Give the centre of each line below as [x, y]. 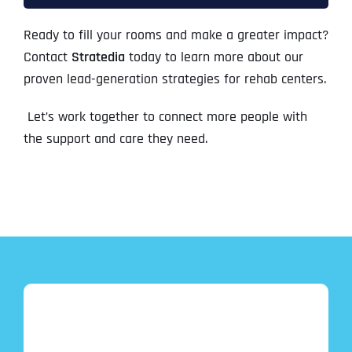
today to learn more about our [214, 57]
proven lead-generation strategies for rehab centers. [174, 79]
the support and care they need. [115, 139]
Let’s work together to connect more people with [165, 117]
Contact [47, 57]
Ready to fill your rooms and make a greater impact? [176, 35]
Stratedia [98, 57]
